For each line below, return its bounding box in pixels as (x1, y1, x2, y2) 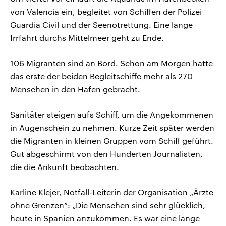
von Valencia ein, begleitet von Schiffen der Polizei (10, 7, 202, 17)
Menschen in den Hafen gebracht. (10, 84, 140, 94)
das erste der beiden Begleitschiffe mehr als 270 (10, 71, 193, 81)
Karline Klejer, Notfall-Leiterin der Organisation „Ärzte (10, 187, 213, 197)
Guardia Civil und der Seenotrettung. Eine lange (10, 20, 193, 30)
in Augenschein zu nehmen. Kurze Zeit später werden (10, 123, 214, 133)
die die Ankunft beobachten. (10, 162, 119, 172)
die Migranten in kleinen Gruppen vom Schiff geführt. (10, 136, 213, 146)
